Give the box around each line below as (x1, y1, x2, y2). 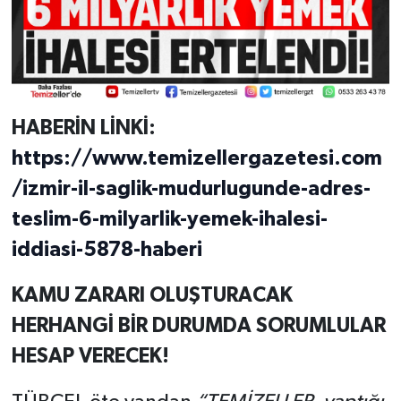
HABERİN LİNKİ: (11, 118, 156, 140)
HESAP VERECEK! (11, 346, 169, 368)
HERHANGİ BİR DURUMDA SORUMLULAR (11, 316, 386, 337)
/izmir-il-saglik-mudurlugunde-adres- (11, 179, 371, 200)
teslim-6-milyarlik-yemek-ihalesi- (11, 209, 328, 231)
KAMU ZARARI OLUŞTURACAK (11, 286, 293, 307)
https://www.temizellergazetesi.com (11, 149, 382, 170)
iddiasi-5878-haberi (11, 240, 202, 261)
